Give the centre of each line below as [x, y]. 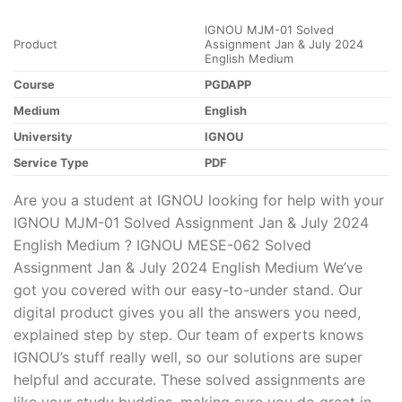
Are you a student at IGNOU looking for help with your [199, 200]
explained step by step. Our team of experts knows [188, 334]
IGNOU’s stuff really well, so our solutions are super [188, 357]
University [43, 137]
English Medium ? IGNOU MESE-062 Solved [162, 245]
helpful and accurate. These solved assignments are [189, 379]
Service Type [51, 163]
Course [34, 85]
